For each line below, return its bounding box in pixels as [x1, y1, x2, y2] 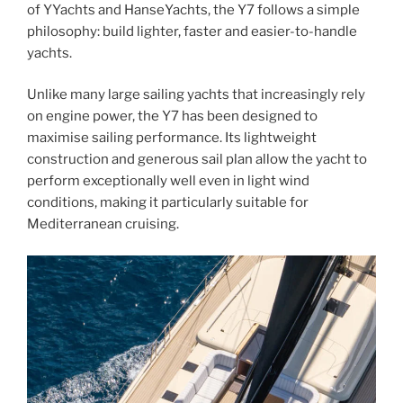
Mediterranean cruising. [27, 216, 179, 233]
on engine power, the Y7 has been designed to [27, 108, 318, 125]
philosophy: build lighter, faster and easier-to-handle [27, 22, 357, 40]
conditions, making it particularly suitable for [27, 194, 309, 211]
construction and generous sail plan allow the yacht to [27, 151, 367, 168]
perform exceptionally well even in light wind [27, 173, 309, 190]
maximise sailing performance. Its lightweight [27, 130, 317, 147]
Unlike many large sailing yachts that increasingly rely [27, 86, 365, 103]
